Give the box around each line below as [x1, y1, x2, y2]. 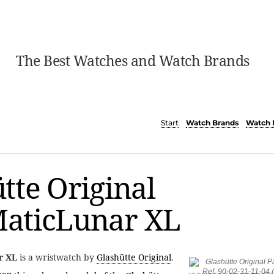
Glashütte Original [97, 251, 171, 264]
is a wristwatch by [17, 251, 97, 264]
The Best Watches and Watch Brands [16, 51, 250, 70]
